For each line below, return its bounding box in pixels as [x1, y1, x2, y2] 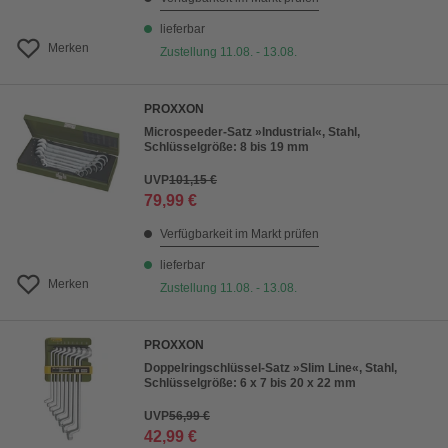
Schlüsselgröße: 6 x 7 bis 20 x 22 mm [144, 376, 356, 390]
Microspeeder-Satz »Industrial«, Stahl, [144, 125, 360, 139]
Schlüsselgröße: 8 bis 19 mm [144, 140, 309, 154]
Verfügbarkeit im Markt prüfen [160, 227, 319, 241]
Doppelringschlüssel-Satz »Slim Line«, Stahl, [144, 361, 397, 375]
